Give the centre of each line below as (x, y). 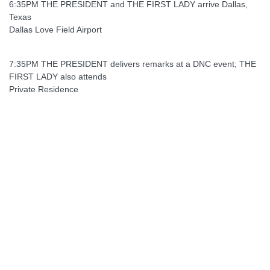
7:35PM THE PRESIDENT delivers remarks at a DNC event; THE (133, 64)
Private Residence (44, 89)
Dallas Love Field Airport (55, 29)
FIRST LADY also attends (58, 76)
